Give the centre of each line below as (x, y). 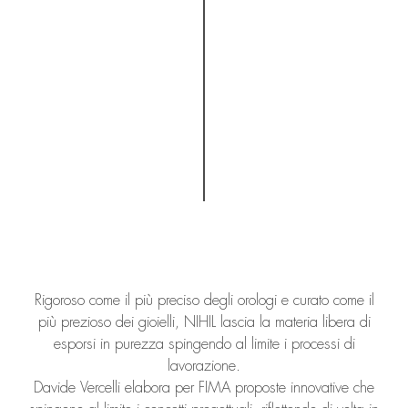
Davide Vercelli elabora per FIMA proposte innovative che (204, 387)
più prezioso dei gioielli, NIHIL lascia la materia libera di (204, 321)
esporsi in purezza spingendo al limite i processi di (204, 343)
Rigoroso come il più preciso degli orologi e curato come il (204, 300)
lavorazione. (204, 365)
